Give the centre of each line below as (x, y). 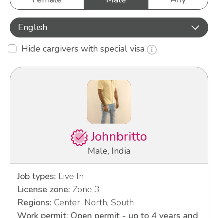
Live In (70, 176)
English (33, 27)
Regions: (34, 203)
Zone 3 (85, 190)
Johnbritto (117, 137)
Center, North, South (92, 203)
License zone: (43, 190)
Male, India (109, 151)
